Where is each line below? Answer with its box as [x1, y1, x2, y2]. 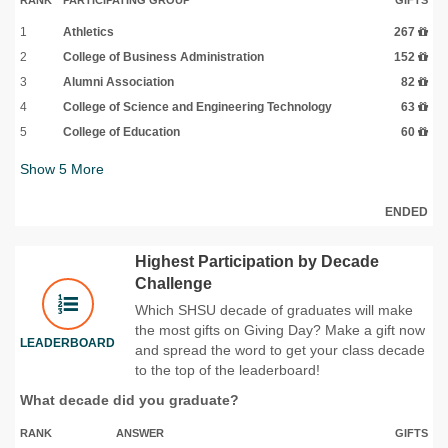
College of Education [63, 124, 180, 139]
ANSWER [116, 426, 164, 439]
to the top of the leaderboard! [135, 361, 320, 378]
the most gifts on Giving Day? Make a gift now [135, 321, 425, 338]
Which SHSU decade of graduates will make [135, 301, 413, 318]
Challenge [135, 274, 212, 292]
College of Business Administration [63, 49, 264, 64]
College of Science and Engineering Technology [63, 99, 332, 114]
